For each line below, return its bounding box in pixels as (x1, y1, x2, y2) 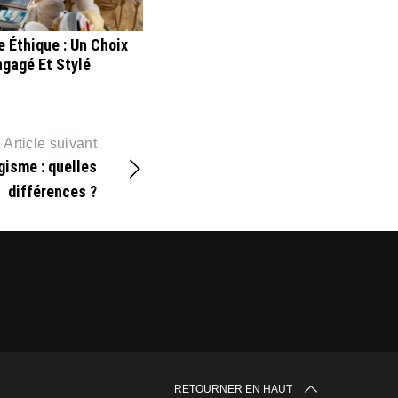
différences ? (8, 182, 97, 202)
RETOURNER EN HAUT (174, 383, 292, 396)
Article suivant (4, 136, 97, 152)
